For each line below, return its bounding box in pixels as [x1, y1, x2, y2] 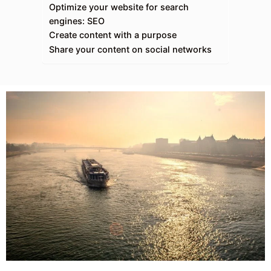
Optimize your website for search [49, 1, 189, 12]
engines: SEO [49, 15, 105, 26]
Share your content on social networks [49, 44, 212, 54]
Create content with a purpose [49, 29, 177, 40]
